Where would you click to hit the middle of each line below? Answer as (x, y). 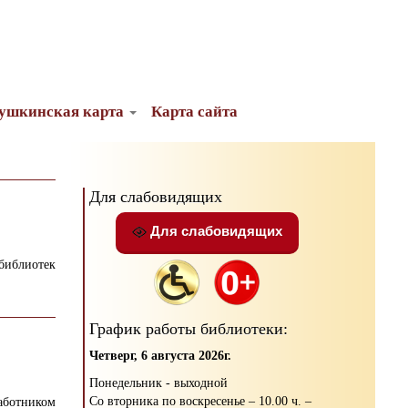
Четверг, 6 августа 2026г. (160, 355)
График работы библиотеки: (189, 328)
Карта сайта (194, 112)
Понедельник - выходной (158, 382)
